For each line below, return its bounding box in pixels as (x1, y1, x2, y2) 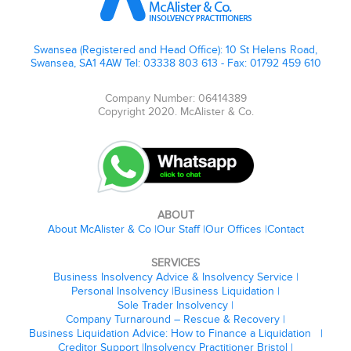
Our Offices (204, 222, 262, 236)
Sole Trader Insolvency (118, 298, 228, 312)
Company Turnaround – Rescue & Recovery (66, 312, 280, 326)
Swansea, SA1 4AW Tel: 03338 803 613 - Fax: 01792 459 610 (30, 56, 321, 70)
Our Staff (156, 222, 200, 236)
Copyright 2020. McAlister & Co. (97, 104, 254, 118)
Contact (266, 222, 304, 236)
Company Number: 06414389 (104, 91, 247, 105)
